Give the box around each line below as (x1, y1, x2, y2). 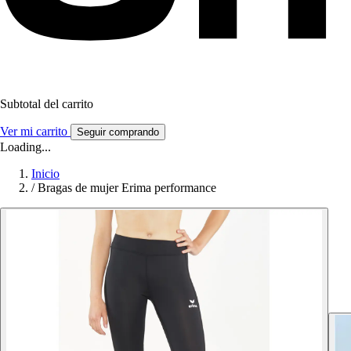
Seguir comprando (77, 125, 159, 138)
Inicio (31, 166, 60, 180)
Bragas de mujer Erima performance (38, 180, 216, 194)
